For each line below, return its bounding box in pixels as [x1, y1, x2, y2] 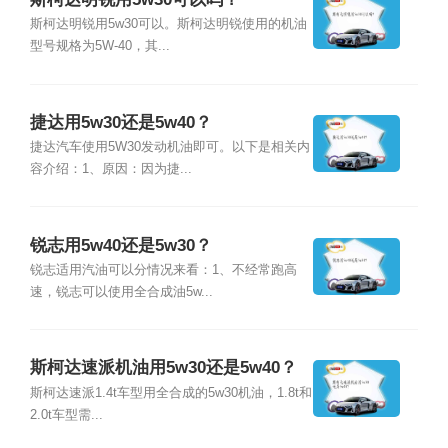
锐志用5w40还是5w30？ [29, 235, 212, 255]
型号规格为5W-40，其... [29, 39, 170, 54]
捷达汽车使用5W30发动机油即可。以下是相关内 [29, 140, 310, 155]
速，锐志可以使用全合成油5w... [29, 284, 213, 299]
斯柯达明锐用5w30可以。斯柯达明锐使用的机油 [29, 17, 307, 32]
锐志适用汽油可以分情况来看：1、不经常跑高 [29, 262, 297, 277]
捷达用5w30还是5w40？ [29, 112, 212, 132]
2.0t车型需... [29, 407, 103, 422]
